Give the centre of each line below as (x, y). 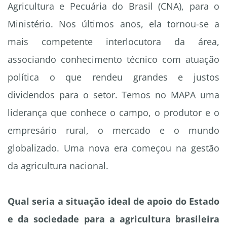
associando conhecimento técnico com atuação (113, 60)
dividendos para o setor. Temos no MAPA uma (113, 95)
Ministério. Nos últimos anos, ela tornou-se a (113, 24)
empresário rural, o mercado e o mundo (113, 130)
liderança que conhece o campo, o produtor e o (113, 113)
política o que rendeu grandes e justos (113, 77)
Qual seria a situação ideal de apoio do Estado (113, 201)
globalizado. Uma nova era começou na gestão (113, 148)
